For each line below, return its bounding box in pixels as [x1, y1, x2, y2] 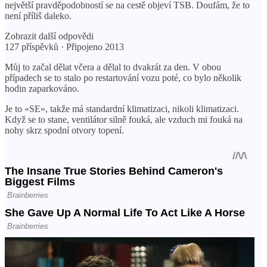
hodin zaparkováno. [5, 83, 79, 94]
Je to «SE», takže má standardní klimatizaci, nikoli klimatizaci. [5, 103, 239, 114]
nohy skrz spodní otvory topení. [5, 125, 124, 135]
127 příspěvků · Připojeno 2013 [5, 41, 124, 52]
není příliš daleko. [5, 10, 72, 21]
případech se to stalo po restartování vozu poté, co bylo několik [5, 72, 241, 83]
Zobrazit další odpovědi [5, 30, 94, 41]
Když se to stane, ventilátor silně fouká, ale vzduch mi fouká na [5, 114, 243, 125]
